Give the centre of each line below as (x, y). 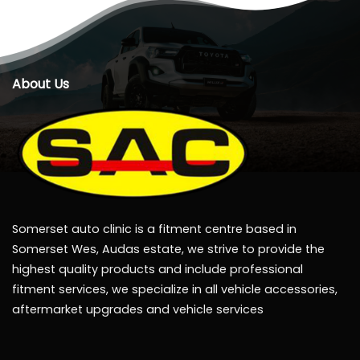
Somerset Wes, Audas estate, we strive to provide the (168, 249)
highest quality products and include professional (157, 269)
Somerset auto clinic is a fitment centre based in (154, 229)
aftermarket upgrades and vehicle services (138, 309)
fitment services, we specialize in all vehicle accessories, (175, 289)
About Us (41, 84)
